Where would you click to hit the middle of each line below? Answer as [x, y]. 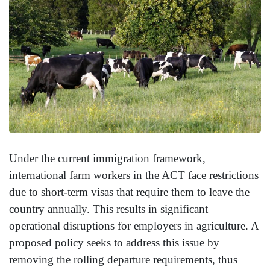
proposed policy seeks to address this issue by [114, 243]
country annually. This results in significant [108, 209]
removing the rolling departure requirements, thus [123, 260]
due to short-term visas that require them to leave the [129, 192]
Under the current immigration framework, [107, 159]
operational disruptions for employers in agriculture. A [134, 226]
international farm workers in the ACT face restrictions [134, 175]
